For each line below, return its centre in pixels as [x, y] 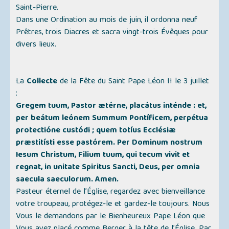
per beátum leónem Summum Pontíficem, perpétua [112, 119]
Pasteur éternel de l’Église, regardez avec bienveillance [111, 192]
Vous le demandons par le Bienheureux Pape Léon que [111, 217]
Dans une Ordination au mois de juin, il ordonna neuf [107, 21]
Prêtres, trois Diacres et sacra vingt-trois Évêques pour [112, 33]
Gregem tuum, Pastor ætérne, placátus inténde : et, [111, 107]
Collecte [42, 82]
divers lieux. [36, 45]
